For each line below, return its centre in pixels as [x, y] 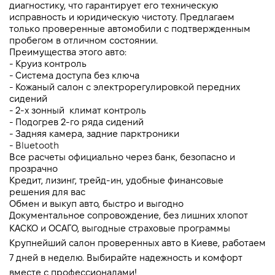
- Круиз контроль [49, 64]
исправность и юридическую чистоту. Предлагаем [122, 17]
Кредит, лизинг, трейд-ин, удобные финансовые [116, 180]
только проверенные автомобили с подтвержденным [130, 29]
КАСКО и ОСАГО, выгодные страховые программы [120, 228]
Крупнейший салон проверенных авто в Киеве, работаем [137, 243]
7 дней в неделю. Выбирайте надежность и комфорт [126, 258]
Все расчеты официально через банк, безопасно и [122, 157]
